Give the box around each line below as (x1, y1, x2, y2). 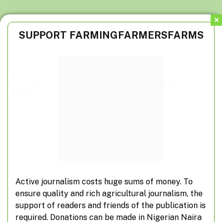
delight (10, 86, 37, 97)
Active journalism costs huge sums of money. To (15, 176, 193, 186)
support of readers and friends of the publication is (15, 200, 206, 210)
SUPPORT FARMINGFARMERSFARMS (18, 29, 204, 41)
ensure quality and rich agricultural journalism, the (15, 188, 203, 198)
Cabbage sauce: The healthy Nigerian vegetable (10, 76, 202, 86)
